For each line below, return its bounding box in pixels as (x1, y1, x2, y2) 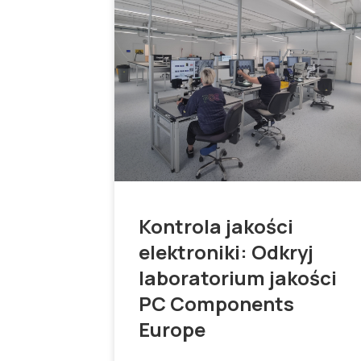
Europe (139, 316, 206, 343)
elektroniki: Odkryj (139, 239, 314, 266)
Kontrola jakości (139, 213, 294, 240)
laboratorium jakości (139, 264, 338, 292)
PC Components (139, 290, 295, 317)
